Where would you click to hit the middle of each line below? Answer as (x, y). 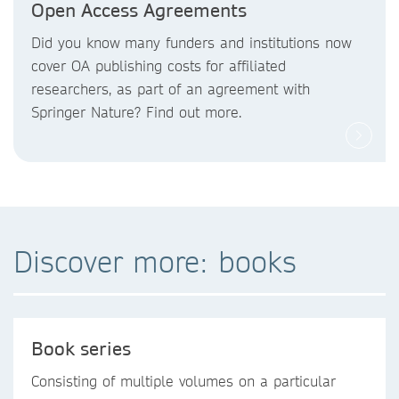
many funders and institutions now (238, 42)
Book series (81, 348)
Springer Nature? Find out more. (136, 111)
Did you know (76, 42)
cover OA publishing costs (116, 65)
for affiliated (246, 65)
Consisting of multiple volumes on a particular (183, 380)
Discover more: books (155, 261)
